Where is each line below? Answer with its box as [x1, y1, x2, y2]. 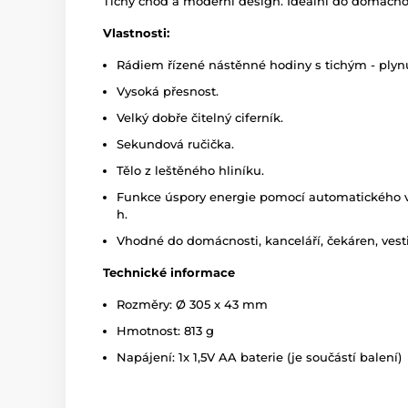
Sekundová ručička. [117, 137, 234, 152]
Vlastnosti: [103, 25, 169, 41]
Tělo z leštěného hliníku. [117, 163, 264, 178]
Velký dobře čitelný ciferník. [117, 110, 283, 126]
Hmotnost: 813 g [117, 323, 214, 339]
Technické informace [103, 265, 235, 280]
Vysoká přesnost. [117, 84, 219, 99]
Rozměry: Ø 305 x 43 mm [117, 297, 268, 312]
